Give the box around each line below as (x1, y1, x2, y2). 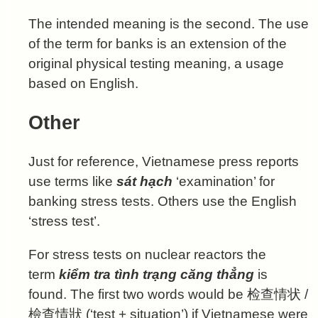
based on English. (28, 76, 138, 92)
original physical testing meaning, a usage (28, 56, 284, 72)
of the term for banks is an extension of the (28, 36, 287, 52)
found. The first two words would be (28, 287, 247, 302)
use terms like (28, 173, 116, 189)
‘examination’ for (172, 173, 275, 189)
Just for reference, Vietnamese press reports (28, 153, 299, 169)
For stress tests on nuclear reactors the (28, 247, 266, 262)
